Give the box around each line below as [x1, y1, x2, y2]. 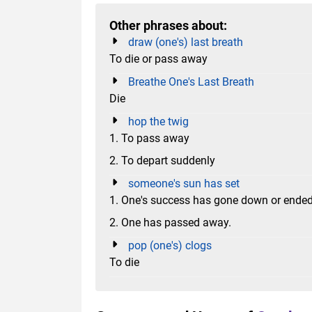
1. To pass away [109, 131, 189, 145]
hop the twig [128, 114, 189, 128]
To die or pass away [109, 52, 208, 65]
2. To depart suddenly [109, 153, 215, 167]
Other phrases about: [109, 18, 227, 33]
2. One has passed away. [109, 215, 231, 229]
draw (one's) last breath [128, 35, 243, 49]
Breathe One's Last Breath [128, 75, 254, 88]
